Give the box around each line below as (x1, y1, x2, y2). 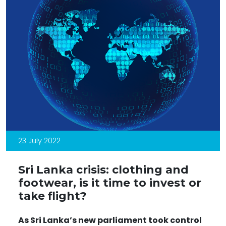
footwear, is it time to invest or (18, 176, 201, 189)
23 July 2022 (18, 135, 61, 146)
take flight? (18, 189, 87, 202)
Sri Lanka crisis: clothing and (18, 162, 189, 176)
